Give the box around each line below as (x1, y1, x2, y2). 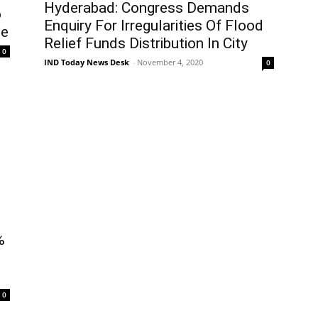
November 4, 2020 (137, 57, 203, 68)
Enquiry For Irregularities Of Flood (44, 17, 263, 35)
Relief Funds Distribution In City (44, 35, 248, 53)
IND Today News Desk (44, 57, 129, 68)
